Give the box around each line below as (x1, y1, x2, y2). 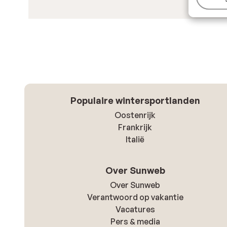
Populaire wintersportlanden (70, 94, 200, 106)
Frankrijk (118, 122, 153, 132)
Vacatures (115, 204, 155, 214)
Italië (126, 134, 145, 144)
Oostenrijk (115, 109, 156, 120)
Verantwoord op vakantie (87, 192, 183, 202)
